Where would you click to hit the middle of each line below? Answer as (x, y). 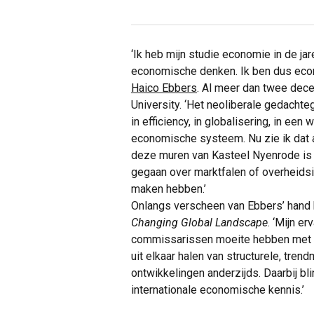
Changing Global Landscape (199, 223)
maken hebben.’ (169, 189)
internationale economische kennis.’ (219, 290)
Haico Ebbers (164, 88)
